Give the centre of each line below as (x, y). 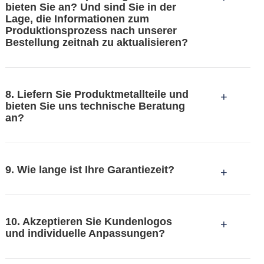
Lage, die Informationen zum (77, 19)
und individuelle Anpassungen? (85, 234)
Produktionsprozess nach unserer (91, 30)
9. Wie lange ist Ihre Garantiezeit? (90, 170)
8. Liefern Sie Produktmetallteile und (97, 94)
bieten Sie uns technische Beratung (95, 106)
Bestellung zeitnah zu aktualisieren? (96, 42)
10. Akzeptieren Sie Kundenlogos (88, 222)
